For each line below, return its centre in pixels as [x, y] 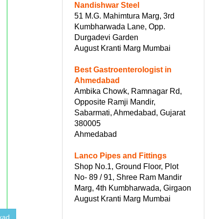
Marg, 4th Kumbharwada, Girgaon [133, 188]
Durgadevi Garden [106, 37]
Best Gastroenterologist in [123, 69]
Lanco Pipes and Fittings [120, 155]
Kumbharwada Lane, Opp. [120, 26]
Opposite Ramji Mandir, [115, 102]
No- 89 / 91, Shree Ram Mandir [128, 177]
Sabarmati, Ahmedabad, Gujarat [130, 112]
